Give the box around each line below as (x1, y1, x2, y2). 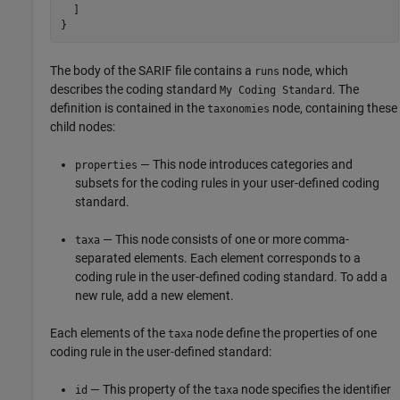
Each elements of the (50, 326, 169, 341)
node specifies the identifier (238, 382, 392, 397)
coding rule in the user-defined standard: (50, 345, 272, 360)
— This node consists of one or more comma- (100, 232, 350, 247)
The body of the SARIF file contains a (50, 63, 255, 79)
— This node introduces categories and (137, 157, 354, 172)
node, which (279, 63, 349, 79)
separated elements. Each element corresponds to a (75, 251, 362, 266)
